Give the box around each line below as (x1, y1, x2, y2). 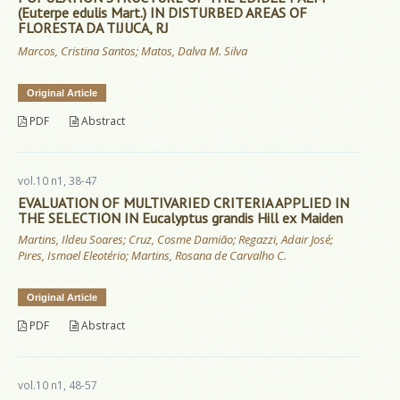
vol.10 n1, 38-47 (18, 173, 97, 189)
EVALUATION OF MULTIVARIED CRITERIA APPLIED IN (18, 194, 349, 212)
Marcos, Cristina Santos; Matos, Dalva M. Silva (18, 43, 247, 60)
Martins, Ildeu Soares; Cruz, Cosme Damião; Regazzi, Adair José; (18, 231, 333, 248)
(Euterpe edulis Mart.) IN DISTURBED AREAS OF (18, 4, 307, 22)
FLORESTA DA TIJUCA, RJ (18, 19, 169, 37)
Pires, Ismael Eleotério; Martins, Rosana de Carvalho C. (18, 247, 287, 264)
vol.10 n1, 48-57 (18, 378, 97, 394)
